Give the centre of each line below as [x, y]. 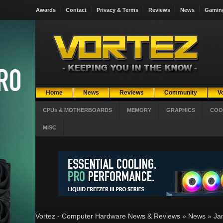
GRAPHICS [181, 110]
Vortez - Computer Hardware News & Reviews [108, 216]
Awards [46, 10]
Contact [76, 10]
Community [181, 93]
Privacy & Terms [117, 10]
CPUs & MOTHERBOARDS [77, 110]
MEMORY [139, 110]
